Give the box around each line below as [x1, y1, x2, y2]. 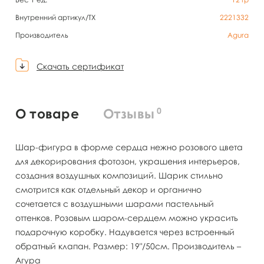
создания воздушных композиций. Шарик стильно [15, 170, 223, 180]
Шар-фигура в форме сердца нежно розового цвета [15, 141, 243, 152]
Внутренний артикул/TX [15, 13, 95, 22]
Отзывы [103, 105, 155, 121]
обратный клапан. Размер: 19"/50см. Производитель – [15, 240, 241, 251]
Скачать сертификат [37, 61, 124, 71]
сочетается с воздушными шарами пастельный [15, 198, 214, 209]
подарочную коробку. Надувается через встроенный [15, 226, 235, 237]
